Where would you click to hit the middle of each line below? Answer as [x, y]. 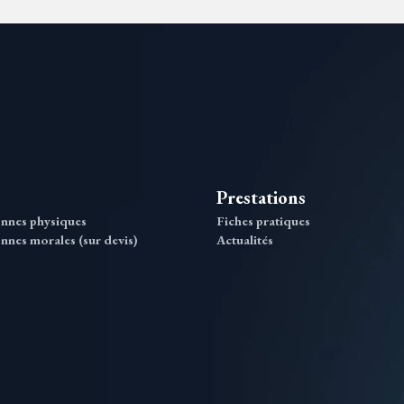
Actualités [245, 239]
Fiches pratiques [263, 220]
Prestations [261, 197]
